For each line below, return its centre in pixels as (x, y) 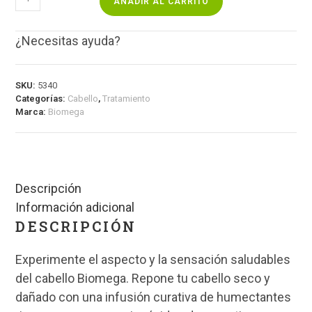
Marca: (32, 112)
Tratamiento (127, 99)
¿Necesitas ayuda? (68, 41)
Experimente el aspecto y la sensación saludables (153, 260)
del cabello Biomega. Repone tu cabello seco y (143, 279)
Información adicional (75, 208)
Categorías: (42, 99)
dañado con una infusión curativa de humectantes (154, 297)
